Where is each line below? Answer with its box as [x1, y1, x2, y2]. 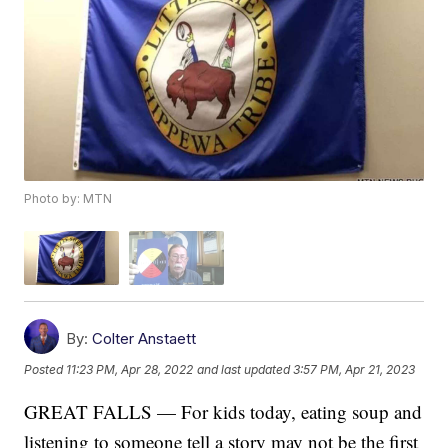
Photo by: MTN [24, 191, 113, 207]
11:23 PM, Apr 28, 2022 [66, 362, 194, 378]
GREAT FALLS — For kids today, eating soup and [24, 398, 423, 424]
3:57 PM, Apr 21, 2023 [293, 362, 416, 378]
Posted [24, 362, 67, 378]
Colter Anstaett [92, 328, 197, 348]
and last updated [197, 362, 291, 378]
